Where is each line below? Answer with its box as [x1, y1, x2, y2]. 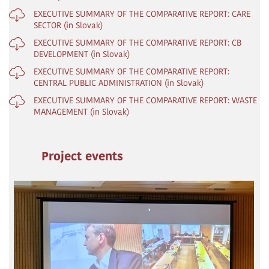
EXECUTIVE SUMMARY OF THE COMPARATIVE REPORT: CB [34, 36, 241, 49]
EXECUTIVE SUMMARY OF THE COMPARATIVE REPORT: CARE [34, 7, 250, 20]
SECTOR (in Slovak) [34, 19, 103, 31]
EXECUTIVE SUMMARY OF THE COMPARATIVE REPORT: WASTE [34, 94, 257, 106]
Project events [41, 148, 124, 165]
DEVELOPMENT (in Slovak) [34, 47, 130, 60]
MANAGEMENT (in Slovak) [34, 105, 129, 118]
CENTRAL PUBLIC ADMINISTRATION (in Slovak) [34, 76, 204, 89]
